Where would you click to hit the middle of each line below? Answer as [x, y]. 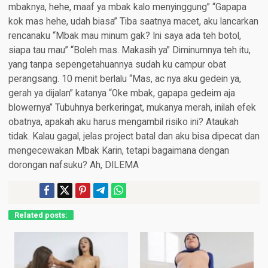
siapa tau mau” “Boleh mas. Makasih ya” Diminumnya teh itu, [129, 51]
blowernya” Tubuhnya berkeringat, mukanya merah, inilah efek [132, 108]
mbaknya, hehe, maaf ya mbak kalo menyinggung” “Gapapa [127, 7]
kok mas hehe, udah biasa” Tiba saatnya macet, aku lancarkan [133, 22]
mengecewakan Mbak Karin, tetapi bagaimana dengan [118, 151]
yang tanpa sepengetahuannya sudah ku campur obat [117, 65]
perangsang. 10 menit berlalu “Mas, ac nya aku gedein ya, [124, 79]
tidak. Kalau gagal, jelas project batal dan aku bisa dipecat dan [134, 137]
